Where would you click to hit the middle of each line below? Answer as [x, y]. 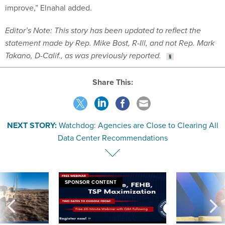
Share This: [115, 82]
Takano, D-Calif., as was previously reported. [83, 55]
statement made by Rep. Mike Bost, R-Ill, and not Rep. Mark [110, 43]
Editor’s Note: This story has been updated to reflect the [103, 30]
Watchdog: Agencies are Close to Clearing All [138, 125]
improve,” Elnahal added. [49, 7]
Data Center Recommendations [113, 138]
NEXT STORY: [32, 126]
